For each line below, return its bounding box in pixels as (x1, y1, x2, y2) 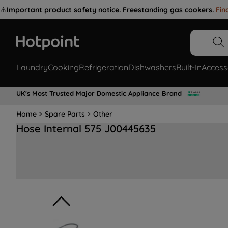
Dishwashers (128, 62, 176, 73)
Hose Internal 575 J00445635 (16, 122, 156, 135)
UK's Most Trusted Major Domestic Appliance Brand (16, 89, 182, 97)
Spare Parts (45, 109, 85, 119)
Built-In (176, 62, 202, 73)
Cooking (48, 62, 79, 73)
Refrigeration (79, 62, 128, 73)
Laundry (16, 62, 48, 73)
